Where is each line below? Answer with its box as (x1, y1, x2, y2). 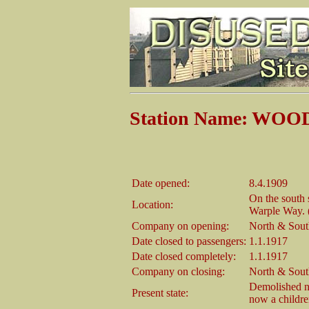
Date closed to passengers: (132, 235, 246, 247)
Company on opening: (132, 219, 229, 232)
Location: (132, 198, 173, 210)
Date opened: (132, 177, 190, 189)
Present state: (132, 286, 188, 299)
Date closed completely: (132, 250, 236, 262)
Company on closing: (132, 265, 225, 277)
